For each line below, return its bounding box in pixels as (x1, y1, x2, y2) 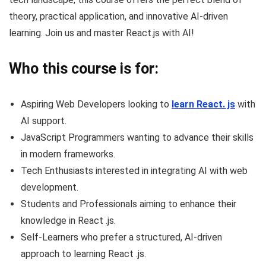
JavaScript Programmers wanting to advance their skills (21, 132, 254, 144)
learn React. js (172, 99, 235, 110)
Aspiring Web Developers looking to (21, 99, 172, 110)
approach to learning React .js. (21, 248, 146, 260)
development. (21, 182, 78, 194)
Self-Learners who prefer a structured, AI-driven (21, 232, 222, 243)
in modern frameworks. (21, 148, 115, 160)
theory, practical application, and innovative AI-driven (9, 11, 228, 23)
